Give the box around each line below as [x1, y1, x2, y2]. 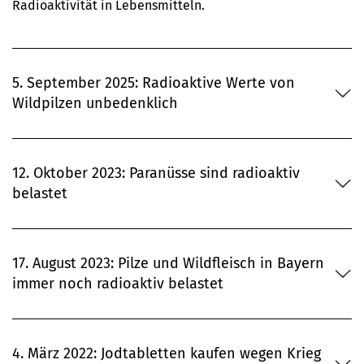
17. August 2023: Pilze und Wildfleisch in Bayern [12, 254, 324, 273]
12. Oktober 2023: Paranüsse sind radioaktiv [12, 164, 300, 183]
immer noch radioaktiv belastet [12, 275, 223, 293]
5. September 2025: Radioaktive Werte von [12, 74, 295, 93]
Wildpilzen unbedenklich [12, 94, 178, 113]
